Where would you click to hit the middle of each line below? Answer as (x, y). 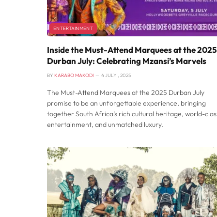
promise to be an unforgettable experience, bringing (126, 103)
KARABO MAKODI (74, 76)
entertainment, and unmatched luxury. (105, 125)
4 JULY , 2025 (116, 76)
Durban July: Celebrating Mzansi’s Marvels (127, 61)
